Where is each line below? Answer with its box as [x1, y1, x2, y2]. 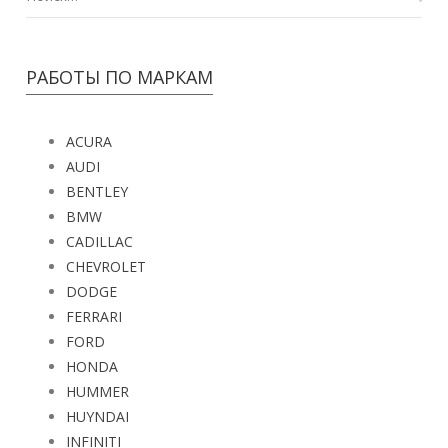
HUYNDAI [66, 407, 130, 427]
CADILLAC [66, 232, 134, 252]
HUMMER [66, 382, 130, 402]
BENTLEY [66, 182, 129, 202]
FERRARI [66, 307, 123, 327]
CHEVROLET [66, 257, 147, 277]
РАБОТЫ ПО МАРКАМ [26, 65, 214, 90]
